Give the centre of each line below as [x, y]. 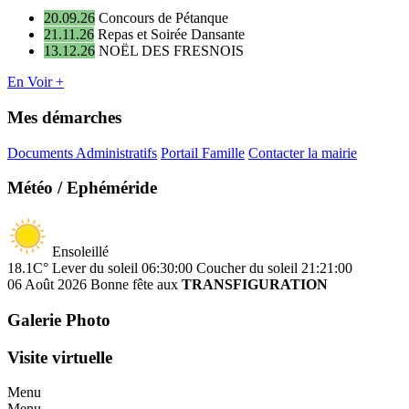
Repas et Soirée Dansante [171, 35]
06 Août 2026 [47, 285]
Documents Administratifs [82, 152]
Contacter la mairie [303, 152]
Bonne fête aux [134, 285]
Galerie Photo [59, 320]
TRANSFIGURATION [255, 285]
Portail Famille [203, 152]
